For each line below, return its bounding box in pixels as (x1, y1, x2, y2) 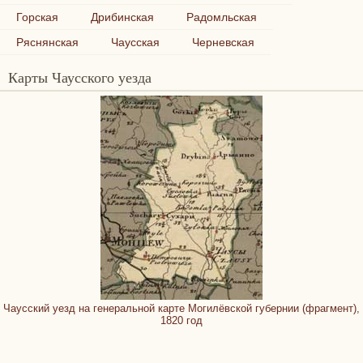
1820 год (160, 314, 203, 327)
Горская (16, 11, 58, 23)
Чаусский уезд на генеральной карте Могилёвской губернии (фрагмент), (3, 302, 360, 314)
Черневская (192, 36, 254, 49)
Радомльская (186, 11, 257, 23)
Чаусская (111, 36, 160, 49)
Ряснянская (16, 36, 79, 49)
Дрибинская (91, 11, 154, 23)
